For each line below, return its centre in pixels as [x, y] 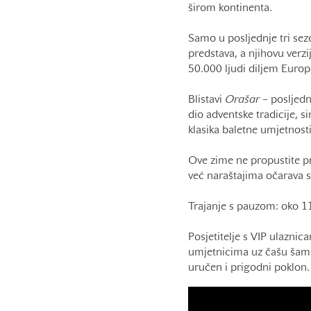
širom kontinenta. [230, 8]
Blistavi [206, 100]
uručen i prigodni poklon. [249, 268]
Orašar [242, 100]
